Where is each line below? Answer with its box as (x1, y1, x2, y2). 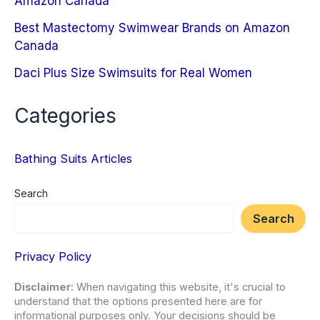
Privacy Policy (14, 249, 91, 264)
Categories (14, 104, 116, 129)
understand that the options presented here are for (14, 295, 262, 309)
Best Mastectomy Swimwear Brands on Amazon (14, 20, 290, 35)
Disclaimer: (14, 281, 74, 294)
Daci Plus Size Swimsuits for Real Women (14, 65, 252, 80)
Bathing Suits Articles (14, 151, 132, 166)
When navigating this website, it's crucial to (74, 281, 286, 294)
